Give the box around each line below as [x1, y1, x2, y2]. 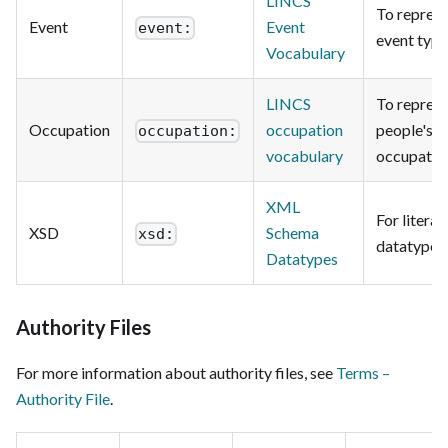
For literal [376, 210, 442, 230]
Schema [266, 223, 319, 243]
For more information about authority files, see [16, 363, 336, 383]
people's [376, 120, 433, 140]
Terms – [336, 363, 390, 383]
